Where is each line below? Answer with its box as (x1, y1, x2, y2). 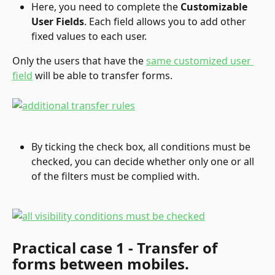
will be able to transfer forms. (33, 68, 172, 82)
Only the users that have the (12, 53, 146, 68)
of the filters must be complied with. (31, 169, 199, 183)
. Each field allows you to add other (84, 14, 249, 28)
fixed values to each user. (31, 29, 147, 43)
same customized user (146, 53, 254, 68)
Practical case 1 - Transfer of (12, 238, 221, 258)
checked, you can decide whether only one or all (31, 154, 257, 168)
